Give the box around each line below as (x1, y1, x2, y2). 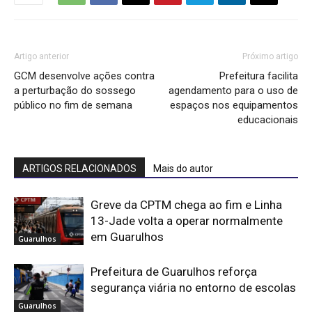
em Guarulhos (91, 230, 164, 244)
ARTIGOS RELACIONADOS (22, 163, 136, 175)
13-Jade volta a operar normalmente (91, 214, 283, 228)
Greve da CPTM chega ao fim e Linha (91, 198, 282, 212)
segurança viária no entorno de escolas (91, 281, 296, 295)
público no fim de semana (14, 99, 132, 112)
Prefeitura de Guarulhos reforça (91, 265, 257, 279)
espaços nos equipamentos (170, 99, 298, 112)
